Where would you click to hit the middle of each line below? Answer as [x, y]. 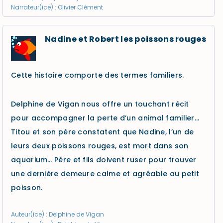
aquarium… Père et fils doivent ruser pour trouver [104, 160]
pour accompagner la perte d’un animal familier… [105, 118]
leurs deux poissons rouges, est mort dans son [100, 146]
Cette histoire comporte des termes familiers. [98, 75]
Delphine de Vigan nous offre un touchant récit [100, 104]
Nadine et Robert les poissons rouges [125, 39]
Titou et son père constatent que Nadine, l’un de [103, 132]
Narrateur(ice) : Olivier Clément [57, 7]
